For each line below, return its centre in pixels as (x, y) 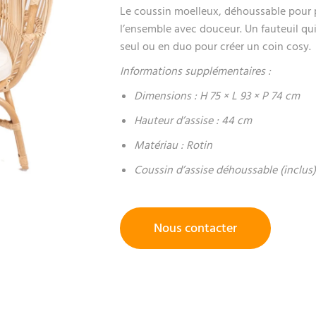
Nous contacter (196, 228)
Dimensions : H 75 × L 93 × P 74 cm (217, 96)
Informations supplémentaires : (196, 71)
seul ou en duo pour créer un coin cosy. (216, 47)
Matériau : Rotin (174, 145)
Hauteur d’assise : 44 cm (193, 121)
